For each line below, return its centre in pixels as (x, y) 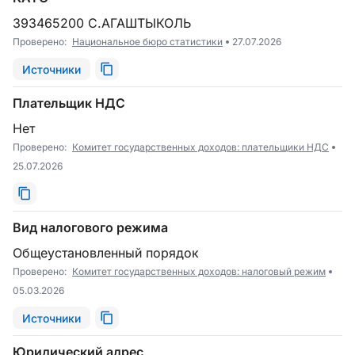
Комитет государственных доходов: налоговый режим (199, 271)
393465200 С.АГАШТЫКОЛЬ (106, 23)
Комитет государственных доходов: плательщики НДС (200, 147)
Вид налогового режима (90, 227)
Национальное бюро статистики (147, 42)
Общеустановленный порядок (111, 253)
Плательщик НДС (69, 103)
